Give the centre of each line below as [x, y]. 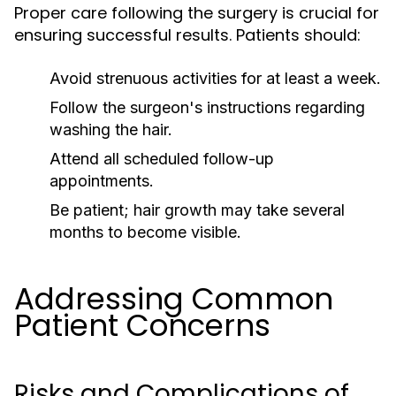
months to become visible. [145, 232]
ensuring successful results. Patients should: [187, 35]
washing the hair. [111, 129]
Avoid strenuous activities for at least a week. [215, 78]
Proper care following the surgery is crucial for [197, 13]
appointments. [102, 181]
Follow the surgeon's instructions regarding [207, 107]
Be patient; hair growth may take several [197, 210]
